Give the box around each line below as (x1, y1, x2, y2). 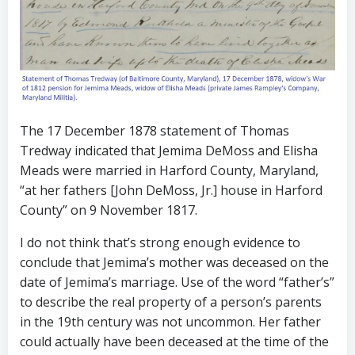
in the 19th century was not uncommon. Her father (20, 312, 321, 330)
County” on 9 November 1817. (20, 200, 197, 219)
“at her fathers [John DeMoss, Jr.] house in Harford (20, 181, 323, 199)
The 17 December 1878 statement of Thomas (20, 121, 289, 139)
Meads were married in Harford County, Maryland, (20, 161, 319, 179)
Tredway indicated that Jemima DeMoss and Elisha (20, 141, 318, 159)
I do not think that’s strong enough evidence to (20, 233, 300, 251)
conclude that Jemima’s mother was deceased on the (20, 253, 329, 271)
